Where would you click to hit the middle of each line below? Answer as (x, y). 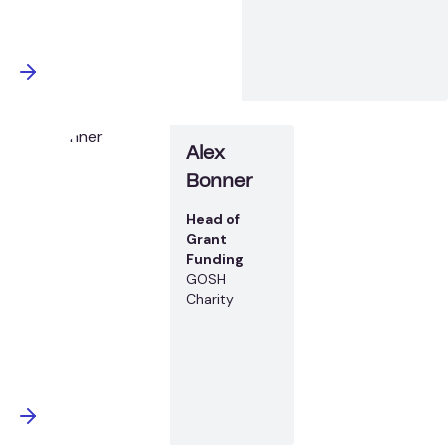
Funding (215, 258)
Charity (210, 298)
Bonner (219, 182)
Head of (213, 218)
